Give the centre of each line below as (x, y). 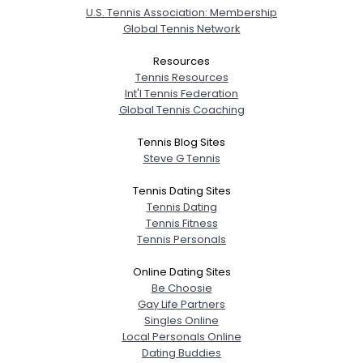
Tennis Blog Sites (181, 142)
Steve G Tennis (181, 158)
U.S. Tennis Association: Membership (181, 12)
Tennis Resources (181, 77)
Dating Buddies (181, 352)
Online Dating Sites (181, 271)
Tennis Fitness (181, 223)
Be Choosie (181, 288)
